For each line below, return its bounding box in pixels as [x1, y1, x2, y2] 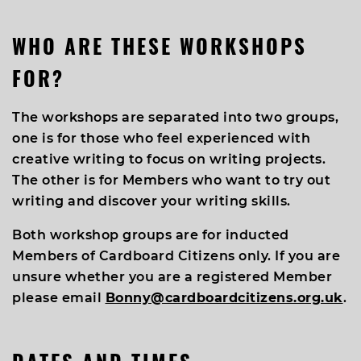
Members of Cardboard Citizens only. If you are [12, 248, 340, 263]
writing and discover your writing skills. [12, 193, 291, 209]
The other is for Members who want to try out [12, 172, 330, 188]
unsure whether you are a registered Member [12, 269, 332, 284]
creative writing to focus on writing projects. [12, 151, 326, 167]
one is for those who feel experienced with [12, 131, 310, 146]
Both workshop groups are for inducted [12, 227, 289, 243]
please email [12, 290, 106, 305]
